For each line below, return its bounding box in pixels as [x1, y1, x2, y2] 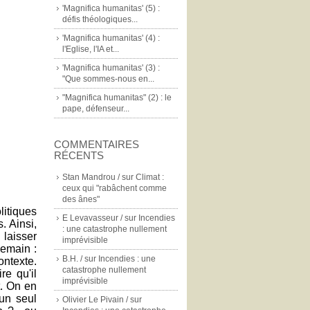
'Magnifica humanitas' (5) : [62, 3, 160, 13]
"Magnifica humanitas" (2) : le [62, 93, 172, 102]
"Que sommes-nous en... [62, 74, 154, 84]
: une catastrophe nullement [62, 224, 167, 234]
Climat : [136, 172, 164, 182]
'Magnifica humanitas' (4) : [62, 33, 160, 43]
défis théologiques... [62, 15, 138, 24]
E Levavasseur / [62, 213, 122, 223]
